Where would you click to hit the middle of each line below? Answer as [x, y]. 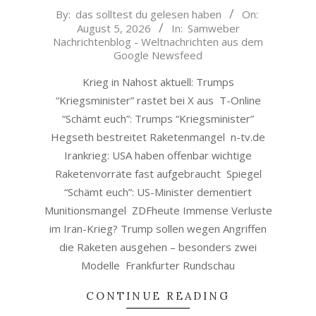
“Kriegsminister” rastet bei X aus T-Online [158, 100]
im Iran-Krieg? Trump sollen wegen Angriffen [158, 229]
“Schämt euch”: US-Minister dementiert [158, 192]
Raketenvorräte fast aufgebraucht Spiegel [158, 174]
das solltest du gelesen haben [148, 14]
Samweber [213, 28]
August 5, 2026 [114, 28]
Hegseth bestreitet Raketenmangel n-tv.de [158, 137]
